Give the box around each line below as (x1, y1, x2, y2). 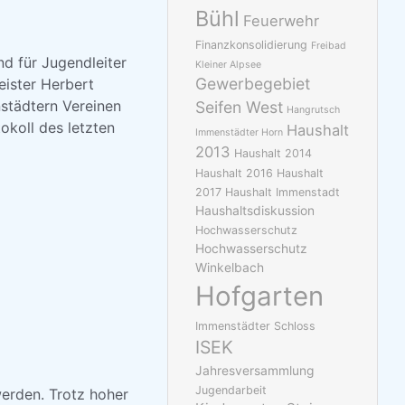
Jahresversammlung (195, 363, 315, 379)
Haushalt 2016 (195, 166, 274, 181)
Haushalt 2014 (234, 146, 313, 161)
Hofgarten (195, 280, 325, 313)
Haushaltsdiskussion (195, 203, 316, 219)
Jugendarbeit (195, 383, 268, 398)
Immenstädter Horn (195, 127, 284, 139)
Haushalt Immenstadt (225, 185, 341, 200)
